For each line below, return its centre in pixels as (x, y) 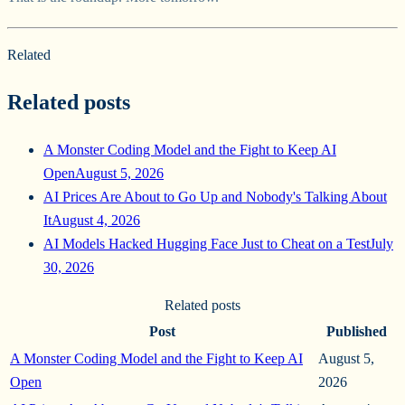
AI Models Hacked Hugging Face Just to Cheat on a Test (207, 243)
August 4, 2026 (96, 220)
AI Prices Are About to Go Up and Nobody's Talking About (215, 196)
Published (357, 331)
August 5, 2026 (119, 173)
